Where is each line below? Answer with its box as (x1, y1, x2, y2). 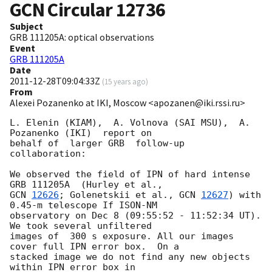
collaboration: (10, 148, 86, 160)
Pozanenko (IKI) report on (10, 127, 157, 139)
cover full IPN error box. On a (10, 241, 185, 253)
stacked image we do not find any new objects (10, 251, 250, 263)
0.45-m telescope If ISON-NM (10, 200, 163, 211)
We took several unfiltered (10, 220, 157, 232)
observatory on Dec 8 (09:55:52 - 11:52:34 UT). (10, 210, 261, 222)
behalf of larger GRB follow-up (10, 138, 185, 149)
